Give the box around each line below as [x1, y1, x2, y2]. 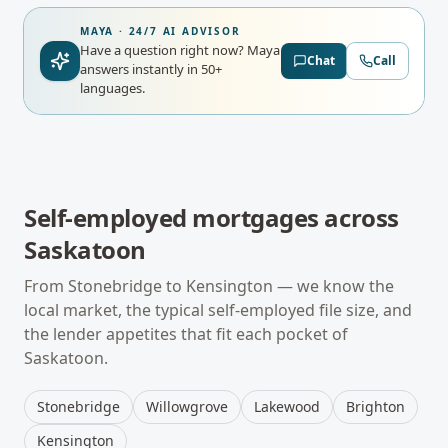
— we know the [273, 275, 394, 297]
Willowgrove [146, 397, 228, 416]
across [318, 201, 399, 234]
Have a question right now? [80, 41, 247, 59]
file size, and [315, 299, 412, 321]
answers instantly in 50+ [80, 60, 222, 78]
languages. [80, 79, 145, 97]
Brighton [346, 397, 405, 416]
